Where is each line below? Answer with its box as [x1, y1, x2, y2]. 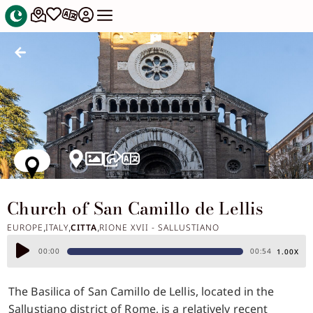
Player [13, 259, 46, 274]
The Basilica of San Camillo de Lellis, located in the [8, 284, 275, 300]
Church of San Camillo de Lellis [7, 196, 263, 222]
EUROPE [7, 221, 43, 234]
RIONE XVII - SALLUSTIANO [99, 221, 219, 234]
